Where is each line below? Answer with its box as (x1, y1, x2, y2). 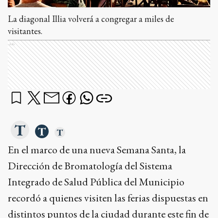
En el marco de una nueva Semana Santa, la (8, 142, 186, 157)
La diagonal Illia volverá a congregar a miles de (8, 13, 174, 24)
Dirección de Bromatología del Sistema (8, 158, 172, 173)
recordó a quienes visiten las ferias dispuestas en (8, 190, 208, 205)
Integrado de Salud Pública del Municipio (8, 174, 184, 189)
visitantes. (8, 25, 42, 36)
